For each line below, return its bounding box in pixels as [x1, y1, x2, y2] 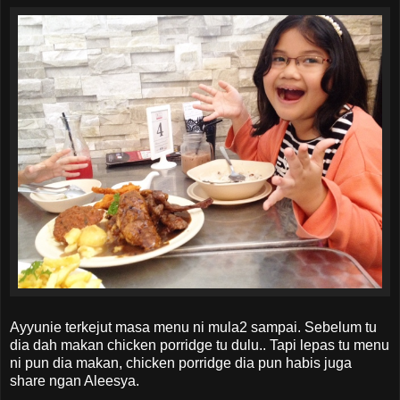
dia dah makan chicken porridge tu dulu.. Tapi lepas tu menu [10, 337, 389, 353]
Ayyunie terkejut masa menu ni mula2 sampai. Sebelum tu [10, 320, 377, 335]
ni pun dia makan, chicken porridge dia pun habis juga [10, 355, 352, 371]
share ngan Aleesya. [10, 373, 139, 388]
